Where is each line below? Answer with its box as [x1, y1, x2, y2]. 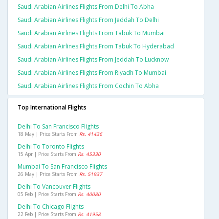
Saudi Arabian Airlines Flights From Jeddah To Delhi [18, 16, 159, 24]
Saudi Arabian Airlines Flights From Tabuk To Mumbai [18, 29, 165, 38]
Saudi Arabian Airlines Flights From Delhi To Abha [18, 2, 154, 11]
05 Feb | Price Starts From [18, 191, 78, 198]
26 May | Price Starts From [18, 171, 79, 178]
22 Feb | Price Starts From [18, 211, 78, 218]
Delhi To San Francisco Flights [18, 122, 99, 131]
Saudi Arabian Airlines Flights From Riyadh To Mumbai [18, 68, 166, 77]
